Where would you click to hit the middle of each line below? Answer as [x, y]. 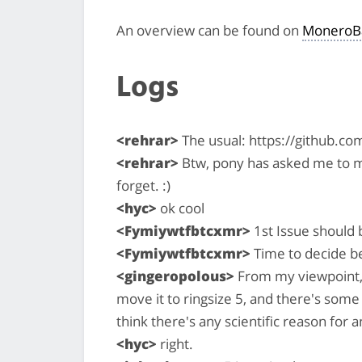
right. [175, 343]
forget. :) [143, 185]
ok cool [181, 208]
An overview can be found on [209, 30]
